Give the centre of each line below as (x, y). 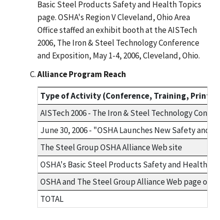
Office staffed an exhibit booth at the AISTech (117, 30)
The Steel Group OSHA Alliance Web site (111, 147)
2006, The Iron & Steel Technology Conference (118, 42)
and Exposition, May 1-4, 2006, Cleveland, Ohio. (119, 55)
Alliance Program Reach (82, 74)
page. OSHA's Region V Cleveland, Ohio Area (114, 17)
